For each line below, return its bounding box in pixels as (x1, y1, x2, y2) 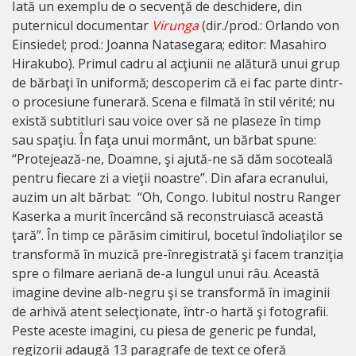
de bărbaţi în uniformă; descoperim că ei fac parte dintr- (12, 73, 343, 91)
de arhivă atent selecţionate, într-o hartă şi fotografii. (12, 302, 328, 320)
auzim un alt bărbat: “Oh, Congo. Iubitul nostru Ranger (12, 188, 341, 206)
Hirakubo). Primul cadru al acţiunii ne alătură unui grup (12, 54, 340, 72)
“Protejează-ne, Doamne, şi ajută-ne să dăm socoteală (12, 149, 333, 168)
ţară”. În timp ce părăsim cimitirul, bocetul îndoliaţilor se (12, 226, 342, 244)
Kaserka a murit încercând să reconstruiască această (12, 207, 323, 225)
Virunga (152, 16, 199, 34)
